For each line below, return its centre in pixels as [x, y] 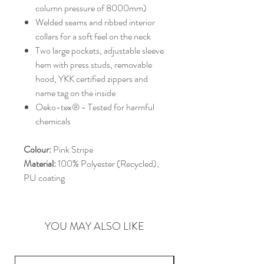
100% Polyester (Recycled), [108, 163]
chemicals [53, 121]
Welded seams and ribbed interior [95, 22]
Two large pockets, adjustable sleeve [100, 50]
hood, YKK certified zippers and [92, 78]
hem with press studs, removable [94, 64]
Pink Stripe [72, 149]
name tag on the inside [75, 93]
